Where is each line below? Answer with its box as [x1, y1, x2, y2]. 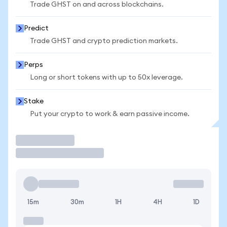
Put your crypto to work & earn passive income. [30, 110, 190, 118]
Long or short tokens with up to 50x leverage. [30, 74, 183, 81]
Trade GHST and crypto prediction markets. [30, 37, 178, 45]
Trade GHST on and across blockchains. [30, 1, 164, 8]
